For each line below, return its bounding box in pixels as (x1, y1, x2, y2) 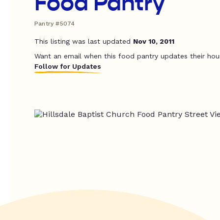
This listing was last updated (34, 37, 133, 45)
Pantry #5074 (34, 20, 75, 27)
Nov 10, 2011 (133, 37, 174, 45)
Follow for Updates (34, 62, 101, 70)
